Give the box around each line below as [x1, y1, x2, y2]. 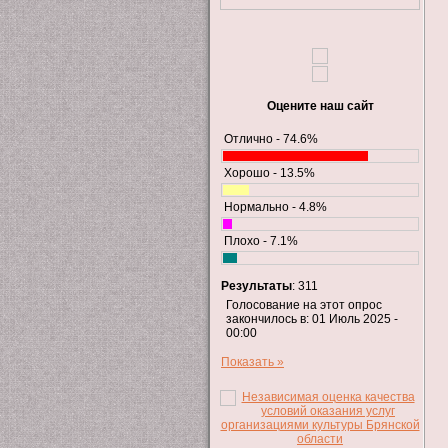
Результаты [221, 278, 292, 293]
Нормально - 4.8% [224, 199, 327, 214]
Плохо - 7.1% [224, 233, 298, 248]
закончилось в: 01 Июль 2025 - [226, 311, 398, 326]
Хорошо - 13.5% [224, 165, 315, 180]
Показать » [221, 354, 284, 369]
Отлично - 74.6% [224, 131, 318, 146]
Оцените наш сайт [266, 98, 374, 113]
